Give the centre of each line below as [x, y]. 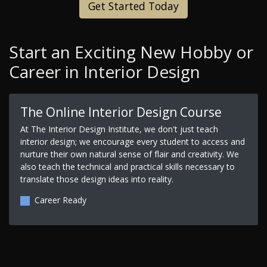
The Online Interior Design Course [121, 112]
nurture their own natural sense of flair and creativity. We [129, 154]
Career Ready [60, 200]
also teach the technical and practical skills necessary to [127, 166]
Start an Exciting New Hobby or [131, 52]
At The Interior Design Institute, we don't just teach [119, 129]
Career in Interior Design [105, 72]
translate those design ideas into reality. [97, 179]
